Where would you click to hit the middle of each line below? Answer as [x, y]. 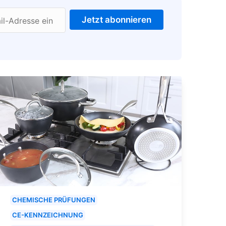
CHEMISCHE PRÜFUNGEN [54, 200]
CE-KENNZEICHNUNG [48, 215]
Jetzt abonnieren [117, 19]
